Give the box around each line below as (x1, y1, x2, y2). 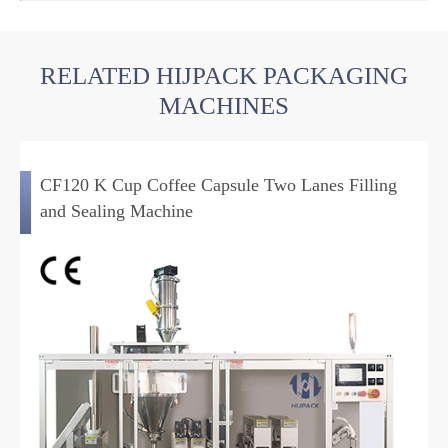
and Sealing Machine (40, 200, 193, 221)
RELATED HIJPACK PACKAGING (40, 62, 408, 89)
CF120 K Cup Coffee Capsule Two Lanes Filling (40, 174, 397, 195)
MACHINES (159, 92, 289, 119)
